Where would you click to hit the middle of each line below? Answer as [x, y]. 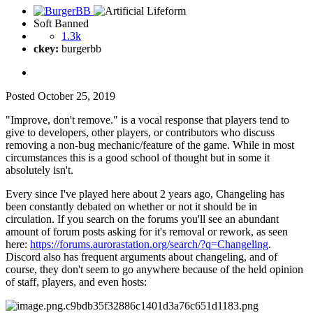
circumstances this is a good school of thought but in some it [138, 157]
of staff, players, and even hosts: [76, 282]
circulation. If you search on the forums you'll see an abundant [142, 219]
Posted [22, 96]
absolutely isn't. [39, 170]
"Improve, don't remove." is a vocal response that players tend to [147, 119]
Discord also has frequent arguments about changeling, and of [141, 256]
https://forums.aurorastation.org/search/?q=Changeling [149, 244]
